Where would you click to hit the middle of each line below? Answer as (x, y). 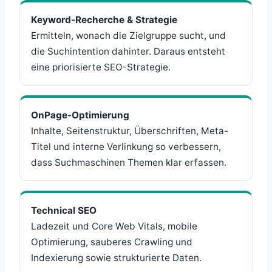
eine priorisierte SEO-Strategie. (101, 67)
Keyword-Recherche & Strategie (104, 20)
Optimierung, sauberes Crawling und (112, 242)
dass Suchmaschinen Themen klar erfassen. (129, 163)
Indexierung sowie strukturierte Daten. (116, 258)
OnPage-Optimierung (80, 115)
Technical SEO (64, 211)
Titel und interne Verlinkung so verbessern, (126, 147)
